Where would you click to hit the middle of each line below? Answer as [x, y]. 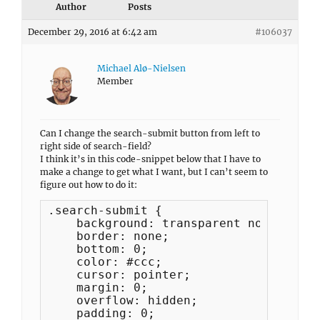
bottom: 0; [98, 249]
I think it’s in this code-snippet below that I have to [150, 159]
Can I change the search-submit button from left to [150, 133]
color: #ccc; [105, 262]
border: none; [109, 236]
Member [115, 81]
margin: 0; [98, 287]
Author [71, 7]
